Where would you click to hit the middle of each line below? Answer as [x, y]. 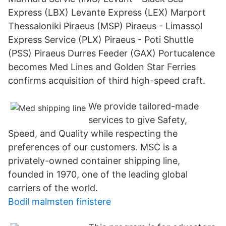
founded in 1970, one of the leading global [98, 174]
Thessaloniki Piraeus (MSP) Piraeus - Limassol [105, 26]
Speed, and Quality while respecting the [93, 133]
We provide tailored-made [144, 106]
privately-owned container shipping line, [94, 161]
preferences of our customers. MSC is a [93, 147]
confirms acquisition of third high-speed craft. [107, 80]
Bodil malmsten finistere [60, 202]
